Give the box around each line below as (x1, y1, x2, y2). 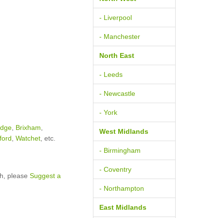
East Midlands (99, 203, 146, 211)
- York (99, 109, 117, 116)
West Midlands (99, 127, 148, 135)
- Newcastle (99, 90, 135, 97)
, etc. (40, 134, 55, 142)
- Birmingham (99, 146, 141, 154)
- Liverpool (99, 14, 132, 21)
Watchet (16, 134, 40, 142)
